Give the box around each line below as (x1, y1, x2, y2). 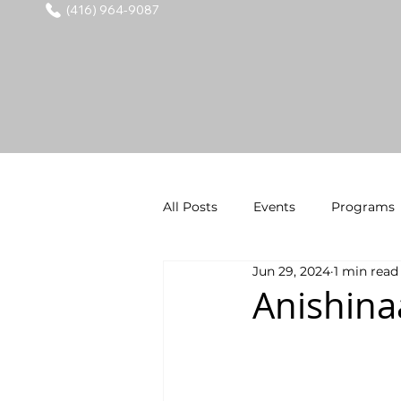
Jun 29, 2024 (252, 263, 330, 280)
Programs (331, 198, 395, 215)
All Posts (163, 198, 218, 215)
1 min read (334, 263, 398, 280)
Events (253, 198, 295, 215)
